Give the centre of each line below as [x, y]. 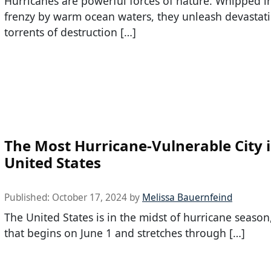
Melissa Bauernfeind [187, 197]
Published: [28, 197]
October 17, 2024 [90, 197]
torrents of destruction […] [70, 32]
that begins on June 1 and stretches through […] [125, 233]
